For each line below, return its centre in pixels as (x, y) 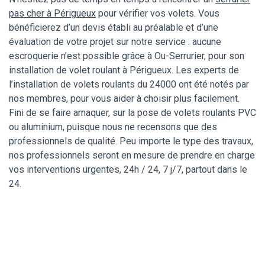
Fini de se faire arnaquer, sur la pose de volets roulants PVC (132, 113)
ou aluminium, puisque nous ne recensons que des (113, 127)
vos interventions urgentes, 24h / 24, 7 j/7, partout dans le (128, 170)
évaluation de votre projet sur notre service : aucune (115, 42)
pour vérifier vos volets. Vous (158, 14)
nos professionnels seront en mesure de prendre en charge (132, 156)
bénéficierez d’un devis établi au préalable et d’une (114, 28)
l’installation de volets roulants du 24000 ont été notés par (129, 85)
